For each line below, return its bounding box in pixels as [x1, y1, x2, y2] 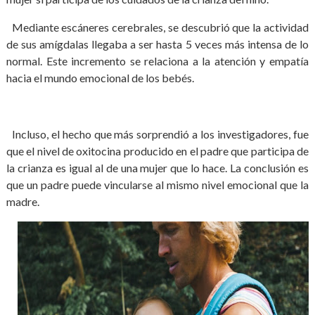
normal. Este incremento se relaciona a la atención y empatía [6, 54, 309, 67]
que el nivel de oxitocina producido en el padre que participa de [6, 144, 309, 157]
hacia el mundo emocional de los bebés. [6, 71, 194, 84]
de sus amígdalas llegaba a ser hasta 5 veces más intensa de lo [6, 37, 309, 51]
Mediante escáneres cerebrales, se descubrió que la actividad [6, 20, 309, 34]
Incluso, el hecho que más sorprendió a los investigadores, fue [6, 127, 309, 141]
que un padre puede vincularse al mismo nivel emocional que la [6, 178, 309, 191]
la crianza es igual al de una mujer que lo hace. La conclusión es [6, 161, 309, 174]
